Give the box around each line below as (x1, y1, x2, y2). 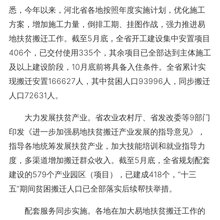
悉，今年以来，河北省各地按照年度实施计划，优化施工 (8, 5, 205, 15)
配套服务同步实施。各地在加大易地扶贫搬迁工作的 (8, 206, 205, 216)
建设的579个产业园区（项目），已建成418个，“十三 (8, 169, 196, 179)
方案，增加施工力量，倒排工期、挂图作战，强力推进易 (8, 19, 205, 29)
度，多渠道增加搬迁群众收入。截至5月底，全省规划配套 (8, 155, 210, 165)
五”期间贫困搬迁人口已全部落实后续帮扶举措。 (8, 184, 177, 193)
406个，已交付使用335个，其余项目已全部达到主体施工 (8, 48, 211, 57)
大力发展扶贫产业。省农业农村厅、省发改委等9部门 (8, 112, 210, 122)
